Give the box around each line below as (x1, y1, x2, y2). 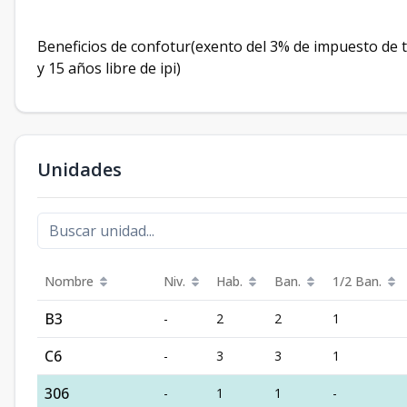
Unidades (37, 157, 122, 182)
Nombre (45, 273, 94, 290)
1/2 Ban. (333, 273, 382, 290)
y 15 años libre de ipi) (37, 58, 188, 78)
